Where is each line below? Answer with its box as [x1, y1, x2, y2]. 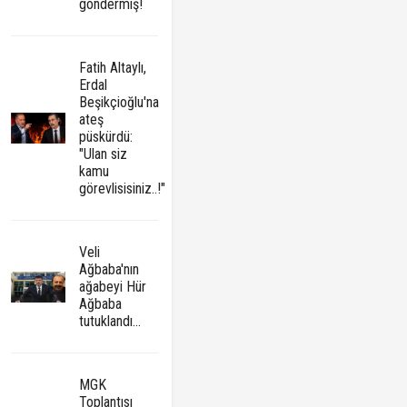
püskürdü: [79, 128, 134, 146]
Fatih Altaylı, [79, 59, 147, 77]
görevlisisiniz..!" [79, 180, 166, 198]
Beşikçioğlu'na [79, 94, 160, 112]
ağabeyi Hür [79, 278, 147, 296]
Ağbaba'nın [79, 261, 140, 279]
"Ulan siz [79, 145, 128, 164]
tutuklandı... [79, 313, 142, 331]
